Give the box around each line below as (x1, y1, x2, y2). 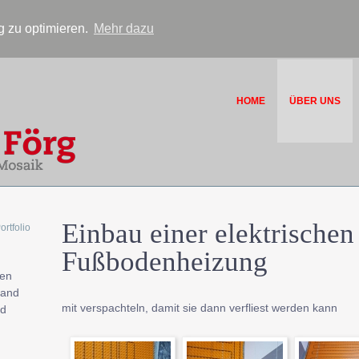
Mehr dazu (93, 21, 154, 35)
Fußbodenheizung (61, 245, 268, 277)
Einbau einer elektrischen (61, 217, 354, 249)
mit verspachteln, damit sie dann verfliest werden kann (61, 301, 337, 314)
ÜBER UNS (289, 95, 341, 107)
